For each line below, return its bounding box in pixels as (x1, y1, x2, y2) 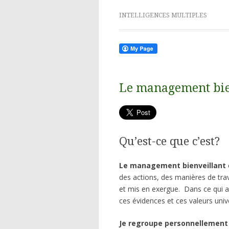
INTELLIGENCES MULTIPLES (119, 12, 207, 19)
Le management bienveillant (119, 161, 226, 171)
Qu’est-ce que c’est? (119, 134, 220, 148)
